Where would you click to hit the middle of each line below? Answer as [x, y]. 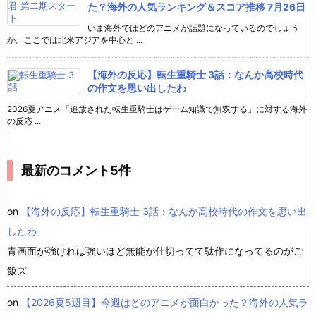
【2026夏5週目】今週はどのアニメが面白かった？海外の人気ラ [165, 303]
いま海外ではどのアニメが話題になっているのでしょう [193, 28]
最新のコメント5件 [76, 170]
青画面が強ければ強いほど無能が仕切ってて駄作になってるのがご [155, 250]
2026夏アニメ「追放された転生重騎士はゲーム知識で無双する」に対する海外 [157, 109]
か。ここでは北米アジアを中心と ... [75, 39]
